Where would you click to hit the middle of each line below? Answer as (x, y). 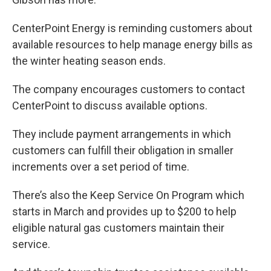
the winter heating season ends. (89, 61)
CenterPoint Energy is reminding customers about (132, 28)
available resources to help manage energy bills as (132, 45)
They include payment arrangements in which (122, 134)
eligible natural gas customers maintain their (118, 228)
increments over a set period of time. (101, 167)
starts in (32, 212)
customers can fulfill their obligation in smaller (123, 151)
